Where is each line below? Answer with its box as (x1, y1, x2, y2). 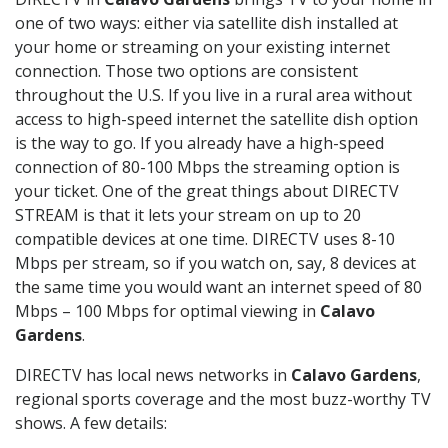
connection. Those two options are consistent (15, 60, 358, 83)
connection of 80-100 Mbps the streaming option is (15, 156, 400, 179)
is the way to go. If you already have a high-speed (15, 132, 384, 155)
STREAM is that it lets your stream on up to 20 (15, 204, 361, 227)
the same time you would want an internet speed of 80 (15, 276, 422, 299)
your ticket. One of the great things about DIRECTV (15, 180, 399, 203)
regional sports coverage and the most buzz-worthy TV (15, 388, 431, 411)
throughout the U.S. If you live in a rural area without (15, 84, 412, 107)
